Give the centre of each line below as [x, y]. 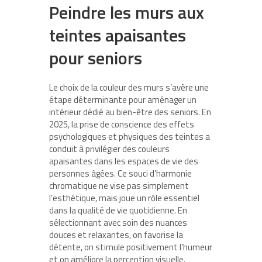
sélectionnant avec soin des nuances [118, 223]
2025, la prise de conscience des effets [122, 125]
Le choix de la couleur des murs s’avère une [129, 88]
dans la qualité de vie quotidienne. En [118, 211]
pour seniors [96, 58]
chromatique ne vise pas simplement [119, 186]
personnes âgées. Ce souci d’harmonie [120, 174]
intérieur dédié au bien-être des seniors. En [130, 112]
